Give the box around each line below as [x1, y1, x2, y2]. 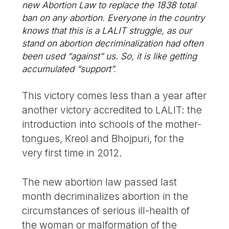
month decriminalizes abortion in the [22, 190, 189, 202]
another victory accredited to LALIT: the [22, 103, 202, 116]
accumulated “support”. [22, 63, 117, 74]
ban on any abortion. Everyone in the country [22, 12, 205, 23]
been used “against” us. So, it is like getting [22, 50, 197, 61]
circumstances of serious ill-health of [22, 204, 190, 217]
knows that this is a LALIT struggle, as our [22, 25, 192, 36]
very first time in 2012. [22, 146, 123, 159]
